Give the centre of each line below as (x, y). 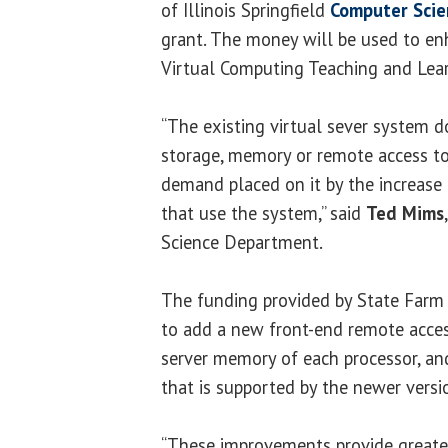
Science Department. (242, 242)
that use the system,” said (263, 213)
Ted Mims (405, 213)
